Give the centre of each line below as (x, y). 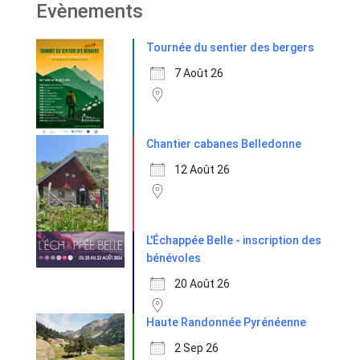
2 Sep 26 (196, 348)
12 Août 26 (202, 170)
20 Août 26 (202, 284)
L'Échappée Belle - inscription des (234, 241)
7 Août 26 (199, 73)
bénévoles (174, 258)
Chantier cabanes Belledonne (224, 144)
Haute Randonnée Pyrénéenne (226, 323)
